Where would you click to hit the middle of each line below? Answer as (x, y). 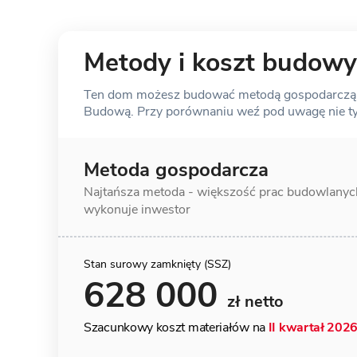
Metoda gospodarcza (176, 170)
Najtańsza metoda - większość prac (185, 192)
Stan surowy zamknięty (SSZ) (157, 264)
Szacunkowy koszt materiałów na (175, 328)
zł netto (255, 302)
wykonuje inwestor (137, 210)
